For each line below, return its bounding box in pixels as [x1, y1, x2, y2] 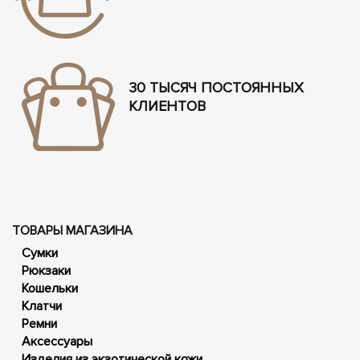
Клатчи [22, 297, 62, 314]
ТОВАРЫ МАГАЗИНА [12, 222, 133, 239]
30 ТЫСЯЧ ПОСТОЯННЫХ [129, 78, 304, 96]
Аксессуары [22, 333, 92, 350]
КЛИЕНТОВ [129, 96, 206, 115]
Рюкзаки [22, 262, 71, 279]
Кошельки [22, 280, 78, 297]
